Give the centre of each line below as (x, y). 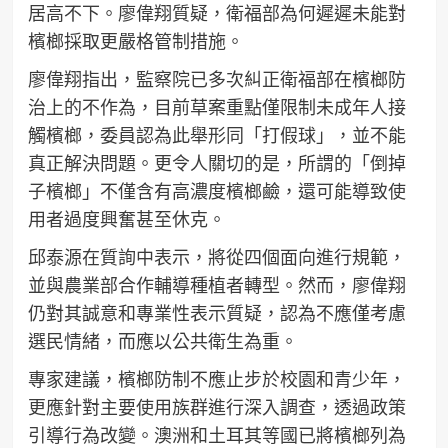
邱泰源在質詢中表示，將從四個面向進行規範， (216, 256)
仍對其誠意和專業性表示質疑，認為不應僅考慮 (216, 312)
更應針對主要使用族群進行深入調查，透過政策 (216, 406)
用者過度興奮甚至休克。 (126, 218)
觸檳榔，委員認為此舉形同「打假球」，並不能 (216, 134)
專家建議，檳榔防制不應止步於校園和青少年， (216, 378)
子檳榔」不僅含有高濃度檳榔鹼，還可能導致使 (216, 190)
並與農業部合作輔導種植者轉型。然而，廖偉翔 (216, 284)
